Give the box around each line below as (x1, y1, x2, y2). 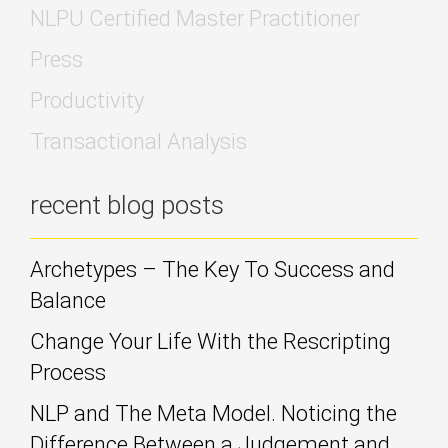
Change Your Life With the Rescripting (30, 328, 391, 354)
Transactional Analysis (30, 128, 247, 154)
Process (30, 359, 106, 385)
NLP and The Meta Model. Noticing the (30, 400, 397, 426)
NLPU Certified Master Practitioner (30, 5, 360, 31)
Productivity (30, 87, 144, 113)
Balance (30, 287, 106, 313)
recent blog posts (30, 189, 224, 220)
